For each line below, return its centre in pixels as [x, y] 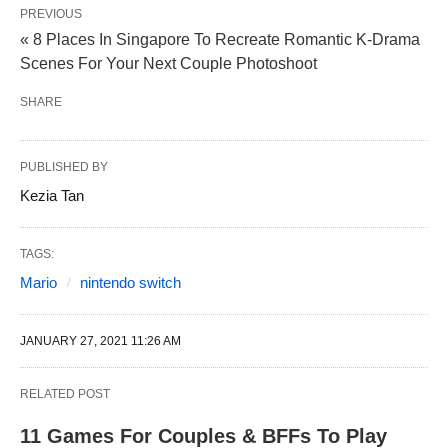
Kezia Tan [52, 195]
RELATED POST [65, 393]
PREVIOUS [51, 13]
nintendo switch [130, 282]
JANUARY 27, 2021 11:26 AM [100, 340]
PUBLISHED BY [64, 166]
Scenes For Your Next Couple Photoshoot [168, 63]
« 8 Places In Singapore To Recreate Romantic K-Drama [220, 39]
